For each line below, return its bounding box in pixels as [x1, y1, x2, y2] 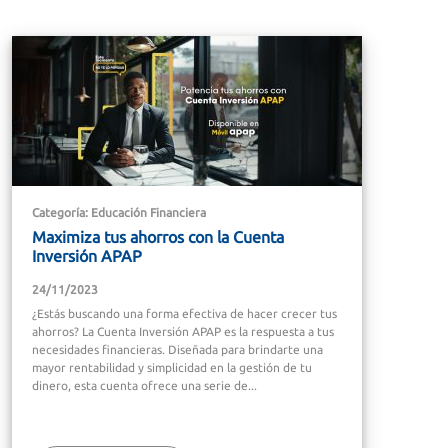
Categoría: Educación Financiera [32, 205, 206, 219]
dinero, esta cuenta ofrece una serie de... [32, 378, 257, 392]
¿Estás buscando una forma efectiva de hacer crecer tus [32, 306, 337, 320]
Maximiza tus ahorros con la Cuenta [32, 227, 284, 246]
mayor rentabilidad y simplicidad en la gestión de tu [32, 360, 312, 374]
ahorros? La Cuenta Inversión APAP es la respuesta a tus [32, 324, 334, 338]
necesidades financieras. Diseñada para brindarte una [32, 342, 323, 356]
